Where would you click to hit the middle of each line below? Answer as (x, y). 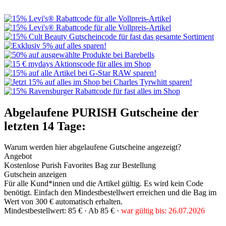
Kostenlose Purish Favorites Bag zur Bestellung (80, 165)
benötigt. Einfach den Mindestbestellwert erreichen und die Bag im (110, 193)
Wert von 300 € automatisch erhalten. (63, 202)
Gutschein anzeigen (35, 175)
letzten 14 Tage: (45, 126)
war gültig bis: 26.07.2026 (163, 211)
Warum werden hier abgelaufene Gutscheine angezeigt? (93, 147)
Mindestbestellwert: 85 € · (46, 211)
